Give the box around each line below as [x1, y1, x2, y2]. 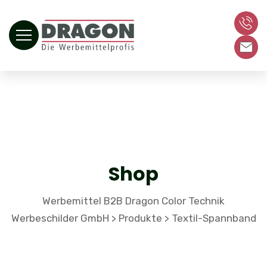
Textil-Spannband [171, 212, 256, 224]
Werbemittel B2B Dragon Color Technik [42, 194, 225, 207]
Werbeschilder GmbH [11, 212, 109, 224]
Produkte [118, 212, 162, 224]
